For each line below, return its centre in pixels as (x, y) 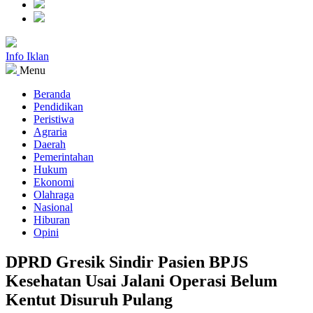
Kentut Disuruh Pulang (89, 299)
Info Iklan (27, 56)
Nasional (53, 207)
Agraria (50, 132)
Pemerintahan (64, 157)
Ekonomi (54, 182)
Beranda (52, 94)
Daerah (50, 144)
